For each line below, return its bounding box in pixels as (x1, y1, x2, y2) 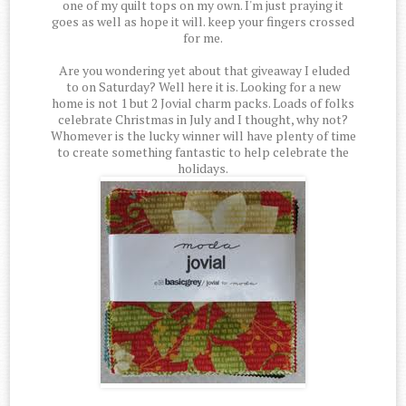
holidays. (178, 159, 228, 178)
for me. (183, 29, 223, 47)
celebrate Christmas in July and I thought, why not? (58, 111, 348, 129)
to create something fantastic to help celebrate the (57, 143, 349, 161)
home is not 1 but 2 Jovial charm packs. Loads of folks (52, 94, 354, 112)
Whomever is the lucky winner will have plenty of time (50, 127, 356, 145)
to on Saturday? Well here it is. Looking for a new (65, 78, 341, 96)
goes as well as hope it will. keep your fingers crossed (52, 13, 354, 31)
